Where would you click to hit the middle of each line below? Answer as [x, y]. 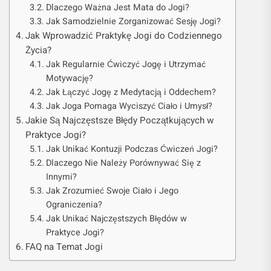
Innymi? [61, 177]
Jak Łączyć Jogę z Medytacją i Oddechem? [131, 92]
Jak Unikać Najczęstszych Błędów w [116, 219]
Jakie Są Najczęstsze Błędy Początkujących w [120, 120]
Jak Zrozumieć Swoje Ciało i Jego [112, 191]
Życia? [39, 50]
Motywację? [69, 78]
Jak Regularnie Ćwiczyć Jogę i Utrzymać [126, 64]
